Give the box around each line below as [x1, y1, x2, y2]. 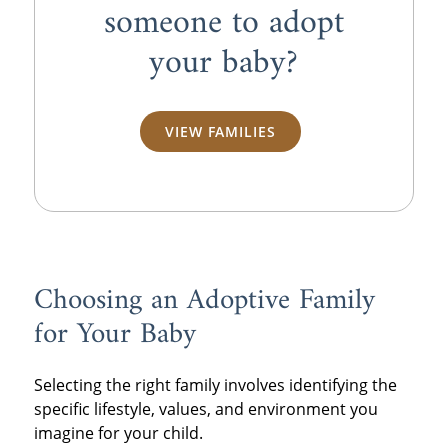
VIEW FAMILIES [165, 122, 276, 142]
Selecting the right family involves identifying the [33, 374, 397, 397]
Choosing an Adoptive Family [33, 275, 375, 326]
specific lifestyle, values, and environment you [33, 398, 378, 421]
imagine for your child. [33, 422, 203, 445]
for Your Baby [33, 309, 196, 360]
